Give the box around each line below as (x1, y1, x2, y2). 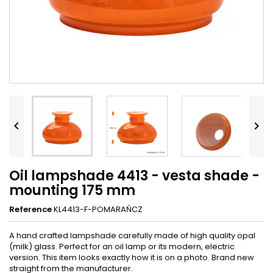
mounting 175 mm (9, 180, 135, 200)
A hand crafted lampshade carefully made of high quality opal (9, 229, 255, 241)
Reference (9, 203, 52, 215)
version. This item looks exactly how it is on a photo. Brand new (9, 251, 254, 263)
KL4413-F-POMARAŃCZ (54, 203, 143, 215)
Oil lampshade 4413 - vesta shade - (9, 166, 260, 185)
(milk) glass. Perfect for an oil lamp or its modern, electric (9, 240, 235, 252)
